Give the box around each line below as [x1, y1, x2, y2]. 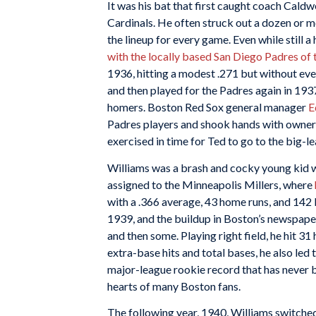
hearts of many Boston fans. [107, 279, 241, 293]
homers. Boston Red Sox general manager [107, 99, 308, 114]
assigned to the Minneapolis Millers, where [107, 177, 315, 191]
